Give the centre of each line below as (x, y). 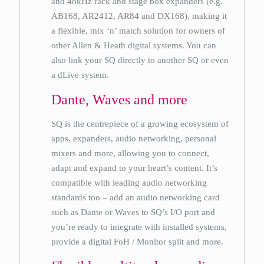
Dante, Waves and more (120, 100)
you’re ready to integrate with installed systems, (139, 227)
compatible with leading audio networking (129, 183)
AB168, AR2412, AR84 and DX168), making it (139, 16)
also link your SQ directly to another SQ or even (140, 60)
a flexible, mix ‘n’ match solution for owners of (138, 31)
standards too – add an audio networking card (136, 197)
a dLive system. (80, 75)
